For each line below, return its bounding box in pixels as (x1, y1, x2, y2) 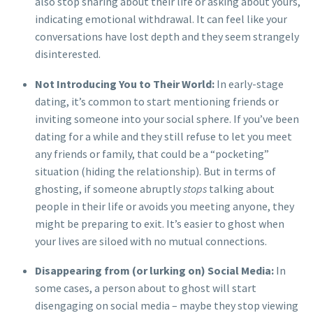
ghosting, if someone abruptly (35, 181, 183, 196)
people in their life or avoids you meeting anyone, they (35, 198, 294, 213)
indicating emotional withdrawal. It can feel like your (35, 12, 287, 27)
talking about (207, 181, 275, 196)
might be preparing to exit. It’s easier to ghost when (35, 216, 284, 231)
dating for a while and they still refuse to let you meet (35, 129, 292, 143)
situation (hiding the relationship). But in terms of (35, 163, 276, 178)
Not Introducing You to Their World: (35, 76, 214, 91)
